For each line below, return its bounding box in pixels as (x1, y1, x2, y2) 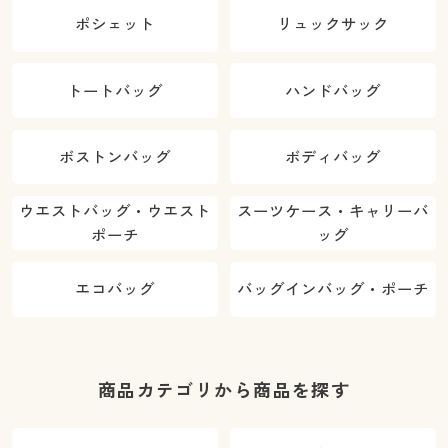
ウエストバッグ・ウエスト (18, 200, 211, 223)
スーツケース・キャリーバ (237, 200, 430, 223)
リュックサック (277, 13, 390, 36)
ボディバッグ (285, 145, 382, 168)
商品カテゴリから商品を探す (97, 378, 351, 403)
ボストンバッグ (58, 145, 171, 168)
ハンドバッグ (285, 79, 382, 102)
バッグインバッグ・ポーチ (237, 278, 430, 301)
